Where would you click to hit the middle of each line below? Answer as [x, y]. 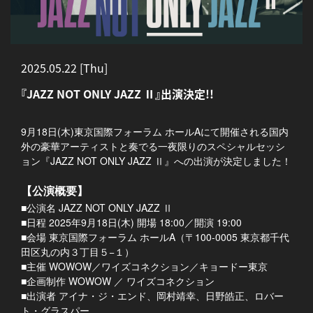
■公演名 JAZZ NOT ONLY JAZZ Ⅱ [97, 208]
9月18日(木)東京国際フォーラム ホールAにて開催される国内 [155, 132]
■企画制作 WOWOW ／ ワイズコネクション [118, 281]
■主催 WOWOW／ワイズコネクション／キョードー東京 [144, 267]
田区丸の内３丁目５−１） [78, 252]
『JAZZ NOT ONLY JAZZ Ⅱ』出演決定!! [117, 94]
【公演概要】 [54, 191]
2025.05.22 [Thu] [64, 68]
